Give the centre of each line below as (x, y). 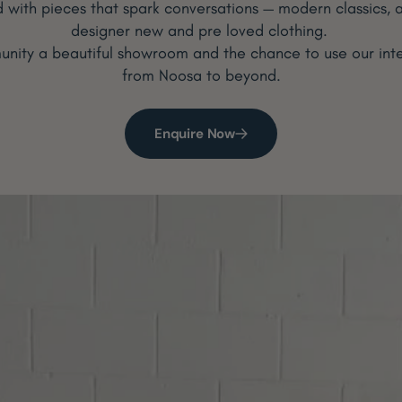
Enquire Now (195, 134)
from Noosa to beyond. (201, 75)
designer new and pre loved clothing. (201, 31)
